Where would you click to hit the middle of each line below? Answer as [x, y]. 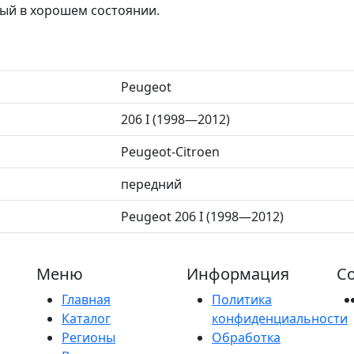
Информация [238, 273]
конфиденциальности [280, 318]
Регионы [88, 337]
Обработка [246, 337]
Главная [86, 299]
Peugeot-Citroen [170, 151]
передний [151, 184]
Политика [242, 299]
